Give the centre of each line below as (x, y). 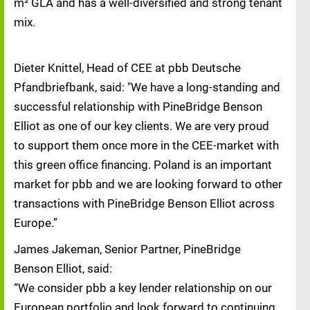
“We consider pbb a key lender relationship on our (143, 288)
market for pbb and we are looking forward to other (148, 184)
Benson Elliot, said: (63, 268)
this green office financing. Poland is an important (143, 165)
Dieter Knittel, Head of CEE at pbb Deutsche (127, 68)
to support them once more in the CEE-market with (146, 145)
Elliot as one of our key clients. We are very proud (142, 126)
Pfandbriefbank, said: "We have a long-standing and (147, 87)
